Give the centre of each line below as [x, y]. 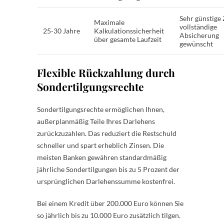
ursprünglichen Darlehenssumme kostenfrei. [106, 181]
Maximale [109, 22]
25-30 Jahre [61, 30]
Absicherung [199, 35]
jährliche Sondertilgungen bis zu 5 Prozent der [108, 169]
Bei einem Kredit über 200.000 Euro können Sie [110, 203]
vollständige [198, 26]
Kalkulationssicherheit [129, 30]
